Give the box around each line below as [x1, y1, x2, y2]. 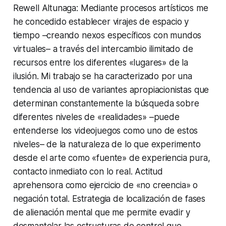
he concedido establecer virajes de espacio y [13, 16, 189, 27]
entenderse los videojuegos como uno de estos [13, 125, 198, 136]
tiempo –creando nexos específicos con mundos [13, 30, 202, 40]
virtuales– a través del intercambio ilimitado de [13, 43, 193, 54]
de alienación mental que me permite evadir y [13, 207, 191, 217]
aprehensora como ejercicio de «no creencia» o [13, 180, 198, 190]
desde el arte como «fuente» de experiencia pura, [13, 152, 210, 163]
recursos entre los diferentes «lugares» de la [13, 57, 189, 68]
